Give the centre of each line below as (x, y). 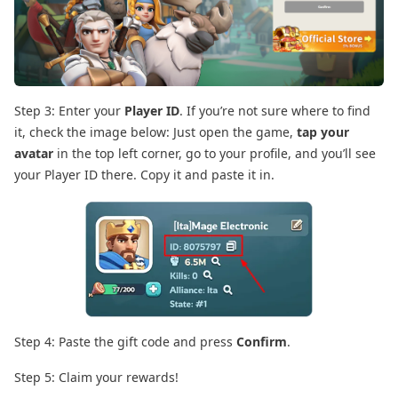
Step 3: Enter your (69, 110)
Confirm (262, 342)
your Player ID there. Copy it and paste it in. (144, 174)
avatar (36, 153)
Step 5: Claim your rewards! (96, 378)
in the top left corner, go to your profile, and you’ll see (216, 153)
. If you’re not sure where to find (275, 110)
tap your (323, 131)
